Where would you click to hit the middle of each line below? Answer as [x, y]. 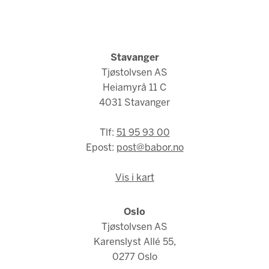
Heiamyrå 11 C [134, 88]
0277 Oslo [134, 258]
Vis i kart [134, 178]
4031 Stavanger [134, 103]
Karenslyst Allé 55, [134, 243]
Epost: [101, 148]
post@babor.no [150, 148]
